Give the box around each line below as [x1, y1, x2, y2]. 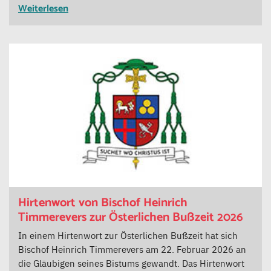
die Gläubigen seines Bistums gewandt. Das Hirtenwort [18, 256, 244, 269]
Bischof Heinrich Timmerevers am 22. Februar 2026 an [18, 242, 246, 255]
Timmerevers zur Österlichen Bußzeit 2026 [18, 207, 243, 227]
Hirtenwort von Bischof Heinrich [18, 192, 188, 213]
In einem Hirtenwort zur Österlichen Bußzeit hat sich [18, 228, 238, 241]
